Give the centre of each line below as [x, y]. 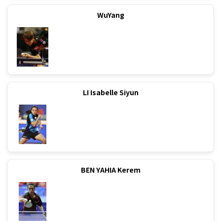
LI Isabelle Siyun [110, 92]
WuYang [110, 15]
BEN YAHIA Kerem [110, 169]
